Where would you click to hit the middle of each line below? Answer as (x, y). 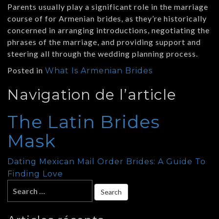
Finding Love (35, 174)
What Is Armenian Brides (99, 70)
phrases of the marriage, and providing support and (104, 42)
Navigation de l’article (92, 94)
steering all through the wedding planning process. (103, 53)
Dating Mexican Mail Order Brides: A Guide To (107, 161)
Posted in (26, 70)
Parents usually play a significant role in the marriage (108, 6)
